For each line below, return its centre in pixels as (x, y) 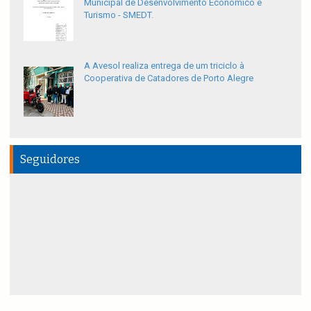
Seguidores (50, 159)
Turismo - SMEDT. (119, 15)
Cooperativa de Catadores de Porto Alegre (169, 78)
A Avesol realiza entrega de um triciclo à (164, 65)
